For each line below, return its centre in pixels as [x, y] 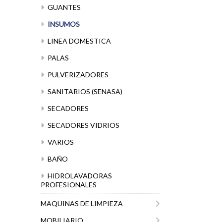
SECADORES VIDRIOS [83, 125]
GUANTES [63, 7]
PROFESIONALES [69, 185]
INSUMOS [63, 24]
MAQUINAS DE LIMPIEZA [82, 203]
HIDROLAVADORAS [79, 176]
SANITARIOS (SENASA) [84, 91]
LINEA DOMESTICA [79, 41]
